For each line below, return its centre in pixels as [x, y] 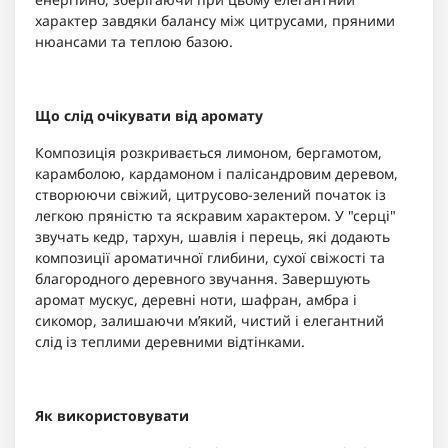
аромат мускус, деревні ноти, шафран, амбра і [196, 300]
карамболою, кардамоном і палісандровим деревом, [216, 174]
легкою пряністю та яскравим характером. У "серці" [215, 216]
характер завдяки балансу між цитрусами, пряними [215, 21]
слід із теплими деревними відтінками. [170, 342]
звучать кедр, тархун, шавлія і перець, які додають [212, 237]
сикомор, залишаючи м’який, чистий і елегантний [209, 321]
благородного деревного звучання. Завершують [202, 279]
